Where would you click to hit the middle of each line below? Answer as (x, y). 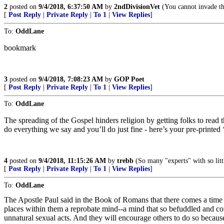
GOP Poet (129, 79)
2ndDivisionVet (137, 7)
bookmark (20, 48)
